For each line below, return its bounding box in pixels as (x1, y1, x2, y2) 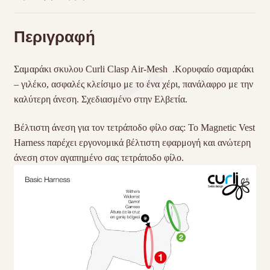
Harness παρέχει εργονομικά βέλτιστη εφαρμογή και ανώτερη (13, 137, 251, 148)
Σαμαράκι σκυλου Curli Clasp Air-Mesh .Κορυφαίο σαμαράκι (13, 63, 254, 74)
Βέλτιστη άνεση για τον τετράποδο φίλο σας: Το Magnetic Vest (13, 122, 255, 133)
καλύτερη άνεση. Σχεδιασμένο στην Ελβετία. (13, 93, 187, 104)
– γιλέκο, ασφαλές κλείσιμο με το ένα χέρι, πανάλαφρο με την (13, 78, 253, 89)
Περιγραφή (13, 27, 95, 46)
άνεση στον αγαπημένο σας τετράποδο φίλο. (13, 152, 186, 163)
